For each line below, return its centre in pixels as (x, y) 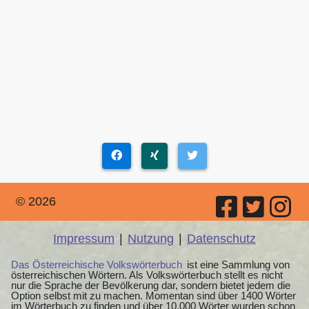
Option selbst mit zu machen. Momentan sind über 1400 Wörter (153, 295)
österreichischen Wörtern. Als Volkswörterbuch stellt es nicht (147, 275)
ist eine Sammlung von (237, 264)
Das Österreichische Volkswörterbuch (97, 264)
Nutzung (151, 238)
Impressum (84, 238)
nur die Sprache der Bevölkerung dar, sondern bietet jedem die (151, 285)
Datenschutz (221, 238)
